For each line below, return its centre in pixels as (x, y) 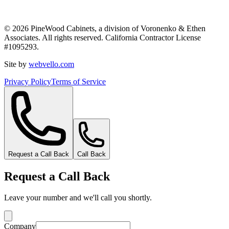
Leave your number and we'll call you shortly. (78, 198)
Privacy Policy (28, 81)
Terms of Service (78, 81)
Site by (15, 64)
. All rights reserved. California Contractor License (120, 37)
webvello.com (51, 64)
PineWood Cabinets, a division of (85, 28)
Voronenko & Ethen (173, 28)
